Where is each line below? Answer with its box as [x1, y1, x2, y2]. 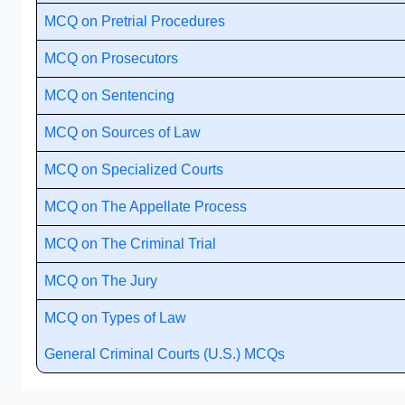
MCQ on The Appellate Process [44, 199, 247, 214]
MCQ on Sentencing [44, 88, 174, 103]
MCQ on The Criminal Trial [44, 236, 216, 251]
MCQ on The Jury [44, 273, 157, 288]
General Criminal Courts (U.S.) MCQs [44, 346, 285, 362]
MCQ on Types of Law [44, 310, 186, 325]
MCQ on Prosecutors [44, 51, 178, 66]
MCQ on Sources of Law [44, 125, 201, 140]
